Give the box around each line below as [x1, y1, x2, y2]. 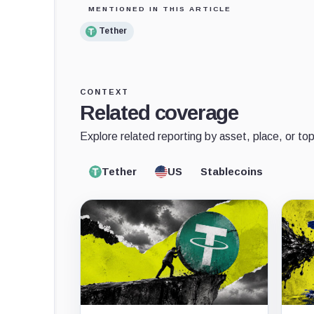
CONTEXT [80, 87, 129, 96]
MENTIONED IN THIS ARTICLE [88, 4, 231, 13]
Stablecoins [200, 165, 263, 178]
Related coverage [80, 100, 239, 124]
